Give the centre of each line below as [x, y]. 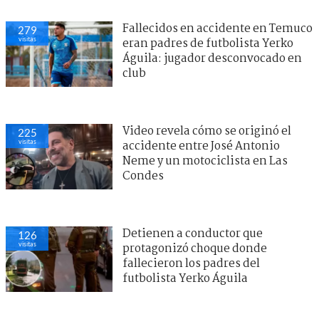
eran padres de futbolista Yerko [208, 43]
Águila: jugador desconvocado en [212, 58]
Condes [143, 176]
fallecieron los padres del [191, 263]
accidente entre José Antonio [201, 146]
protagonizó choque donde [195, 249]
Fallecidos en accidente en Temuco [218, 28]
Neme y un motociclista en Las [205, 161]
